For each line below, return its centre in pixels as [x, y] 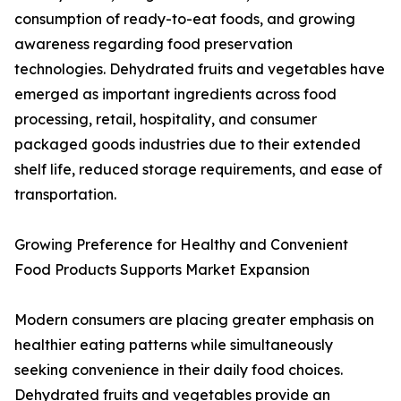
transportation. [65, 195]
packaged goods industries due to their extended [188, 145]
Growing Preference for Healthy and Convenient [181, 245]
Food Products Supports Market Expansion [162, 270]
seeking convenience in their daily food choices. [179, 370]
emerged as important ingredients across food [175, 94]
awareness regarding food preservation [154, 44]
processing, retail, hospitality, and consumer [166, 119]
